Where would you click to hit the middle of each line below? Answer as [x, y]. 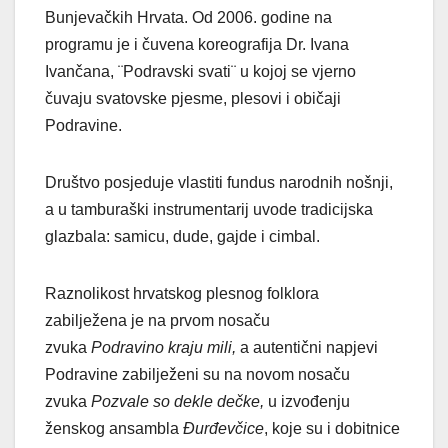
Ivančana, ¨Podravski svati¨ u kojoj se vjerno [200, 71]
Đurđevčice [223, 428]
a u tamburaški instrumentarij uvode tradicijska [209, 209]
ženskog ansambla [114, 428]
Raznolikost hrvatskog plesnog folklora [182, 293]
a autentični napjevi [309, 347]
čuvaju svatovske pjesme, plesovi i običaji [193, 98]
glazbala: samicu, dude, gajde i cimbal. [182, 236]
